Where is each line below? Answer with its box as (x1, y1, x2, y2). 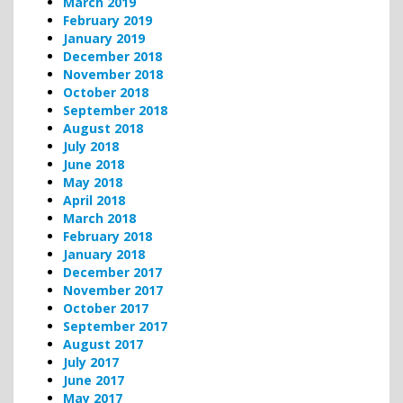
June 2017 (63, 371, 124, 389)
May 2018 (63, 173, 122, 191)
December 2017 (63, 263, 162, 281)
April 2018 (63, 191, 125, 209)
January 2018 (63, 245, 145, 263)
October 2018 (63, 83, 148, 101)
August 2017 (63, 335, 143, 353)
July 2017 (63, 353, 119, 371)
